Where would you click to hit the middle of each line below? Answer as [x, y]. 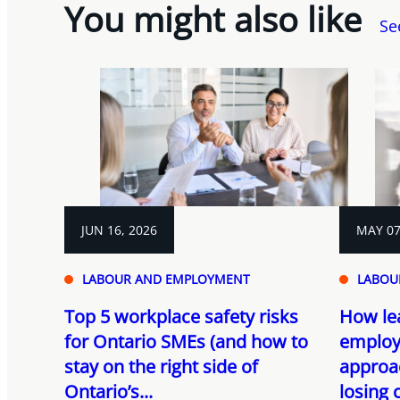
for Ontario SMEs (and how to [186, 342]
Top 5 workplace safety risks [181, 317]
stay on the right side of [161, 367]
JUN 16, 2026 [119, 230]
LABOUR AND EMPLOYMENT [166, 279]
